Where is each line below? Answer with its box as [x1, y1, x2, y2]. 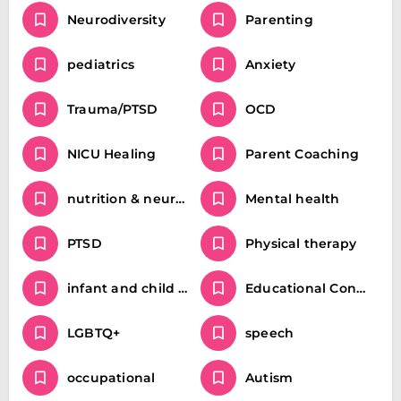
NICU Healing [67, 146, 157, 162]
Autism [245, 370, 294, 386]
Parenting [245, 12, 313, 28]
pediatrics [67, 56, 134, 73]
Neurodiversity [67, 12, 166, 28]
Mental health [245, 191, 340, 207]
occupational [67, 370, 156, 386]
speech [245, 325, 294, 341]
